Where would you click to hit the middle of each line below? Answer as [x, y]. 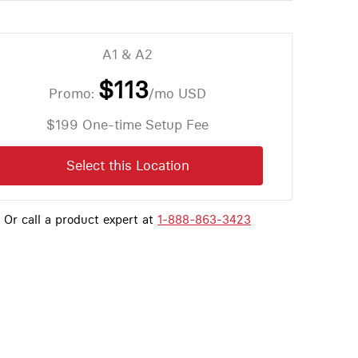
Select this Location [127, 166]
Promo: [73, 93]
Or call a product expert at [80, 220]
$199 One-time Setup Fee [127, 124]
